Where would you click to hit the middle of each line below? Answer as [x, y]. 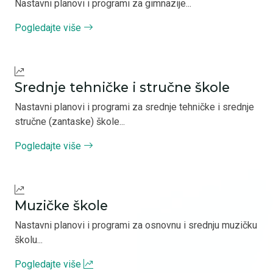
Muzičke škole [61, 205]
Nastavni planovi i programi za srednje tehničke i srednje [134, 107]
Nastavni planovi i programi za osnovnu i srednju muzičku [136, 225]
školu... [29, 240]
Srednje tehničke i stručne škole [122, 87]
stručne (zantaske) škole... [70, 122]
